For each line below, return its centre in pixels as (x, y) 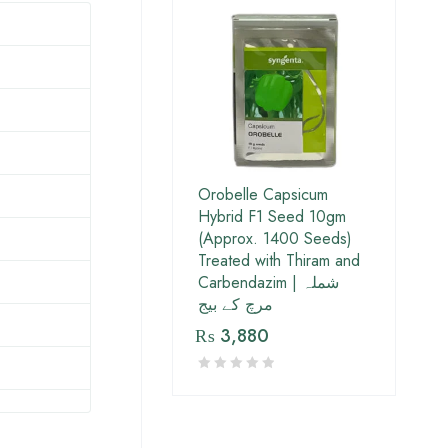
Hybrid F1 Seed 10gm (272, 217)
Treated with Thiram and (279, 261)
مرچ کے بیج (235, 305)
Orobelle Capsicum (263, 195)
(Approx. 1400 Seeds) (275, 239)
